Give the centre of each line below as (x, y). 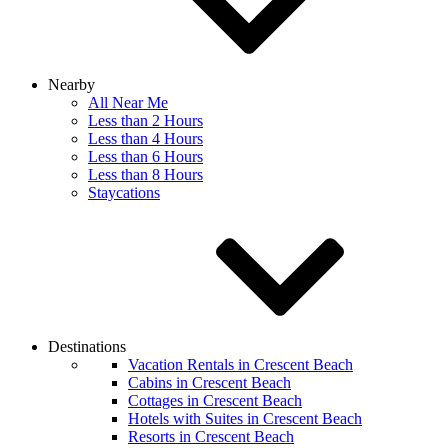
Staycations (124, 192)
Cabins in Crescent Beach (209, 382)
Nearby (73, 84)
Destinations (89, 346)
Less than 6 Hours (145, 156)
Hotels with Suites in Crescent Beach (245, 418)
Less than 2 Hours (145, 120)
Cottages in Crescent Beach (215, 400)
